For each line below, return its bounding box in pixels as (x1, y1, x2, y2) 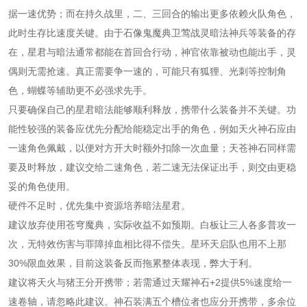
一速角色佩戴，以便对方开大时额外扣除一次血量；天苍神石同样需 (8, 142, 296, 153)
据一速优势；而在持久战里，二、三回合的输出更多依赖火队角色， (8, 8, 296, 19)
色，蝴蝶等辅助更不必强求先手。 (8, 84, 152, 96)
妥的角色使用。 (8, 180, 75, 192)
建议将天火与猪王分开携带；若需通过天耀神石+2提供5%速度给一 (8, 276, 292, 288)
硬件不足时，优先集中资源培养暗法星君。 (8, 199, 191, 211)
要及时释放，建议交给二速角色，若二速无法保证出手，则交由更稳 (8, 161, 296, 173)
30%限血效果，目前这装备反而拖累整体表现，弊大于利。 (8, 257, 258, 269)
